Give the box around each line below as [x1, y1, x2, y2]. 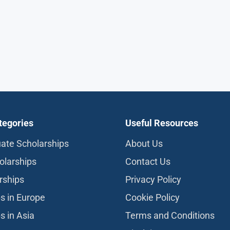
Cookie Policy [125, 192, 180, 203]
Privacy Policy [125, 174, 181, 185]
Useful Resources [125, 118, 198, 128]
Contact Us [125, 156, 170, 167]
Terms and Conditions [125, 210, 215, 221]
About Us [125, 138, 163, 149]
